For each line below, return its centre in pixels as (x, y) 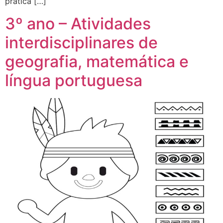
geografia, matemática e (97, 61)
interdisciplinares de (81, 42)
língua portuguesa (74, 80)
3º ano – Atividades (78, 23)
